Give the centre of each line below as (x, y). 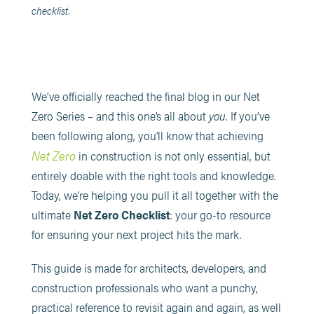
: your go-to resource (220, 214)
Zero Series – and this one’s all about (120, 116)
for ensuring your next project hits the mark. (136, 234)
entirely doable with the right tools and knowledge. (153, 175)
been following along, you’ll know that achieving (147, 135)
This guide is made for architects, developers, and (149, 268)
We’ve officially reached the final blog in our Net (145, 96)
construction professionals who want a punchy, (144, 287)
